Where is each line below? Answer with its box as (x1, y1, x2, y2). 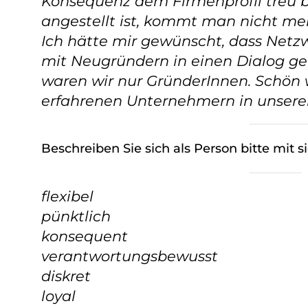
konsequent (41, 228, 128, 245)
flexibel (41, 188, 93, 205)
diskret (41, 267, 91, 285)
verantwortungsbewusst (41, 247, 218, 265)
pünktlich (41, 208, 111, 225)
